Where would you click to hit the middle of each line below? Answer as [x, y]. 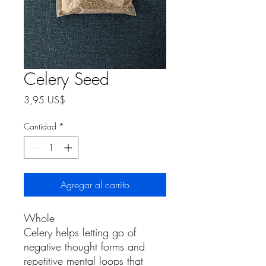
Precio [77, 99]
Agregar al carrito [95, 185]
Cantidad [40, 126]
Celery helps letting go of [80, 232]
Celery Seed [66, 79]
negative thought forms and [84, 246]
